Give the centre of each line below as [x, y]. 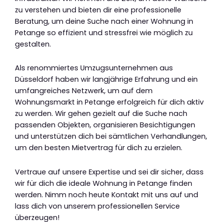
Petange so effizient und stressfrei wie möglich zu [104, 32]
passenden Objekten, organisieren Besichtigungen [105, 125]
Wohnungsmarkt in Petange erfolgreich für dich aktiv [109, 102]
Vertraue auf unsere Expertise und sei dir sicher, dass [109, 172]
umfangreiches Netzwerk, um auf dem [84, 91]
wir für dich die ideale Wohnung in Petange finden [104, 183]
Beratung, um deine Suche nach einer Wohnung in [104, 21]
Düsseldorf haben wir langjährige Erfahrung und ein [106, 80]
